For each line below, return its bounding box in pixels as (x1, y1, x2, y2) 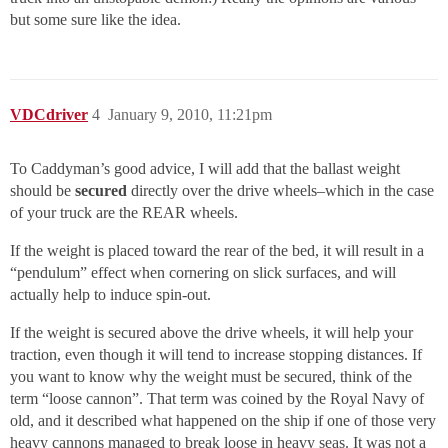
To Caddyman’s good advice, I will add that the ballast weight (10, 160, 400, 178)
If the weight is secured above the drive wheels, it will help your (10, 324, 413, 342)
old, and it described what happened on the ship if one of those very (10, 412, 436, 430)
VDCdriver (10, 106, 88, 124)
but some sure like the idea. (10, 11, 181, 29)
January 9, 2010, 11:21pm (108, 106, 272, 124)
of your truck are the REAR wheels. (10, 204, 238, 222)
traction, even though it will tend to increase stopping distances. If (10, 346, 422, 364)
